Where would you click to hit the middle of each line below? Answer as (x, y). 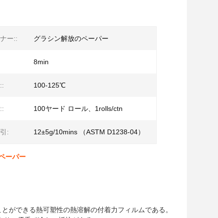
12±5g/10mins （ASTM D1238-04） (89, 132)
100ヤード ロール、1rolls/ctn (78, 109)
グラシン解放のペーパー (71, 38)
